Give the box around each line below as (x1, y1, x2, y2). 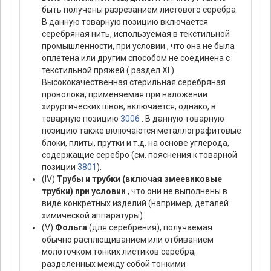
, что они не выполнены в (126, 186, 227, 197)
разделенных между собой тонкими (42, 259, 186, 269)
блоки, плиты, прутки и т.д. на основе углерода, (42, 138, 229, 148)
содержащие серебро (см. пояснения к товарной (42, 150, 237, 160)
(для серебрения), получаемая (87, 223, 212, 233)
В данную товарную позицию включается (42, 17, 208, 27)
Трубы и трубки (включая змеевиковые (57, 174, 222, 184)
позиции (42, 162, 77, 172)
